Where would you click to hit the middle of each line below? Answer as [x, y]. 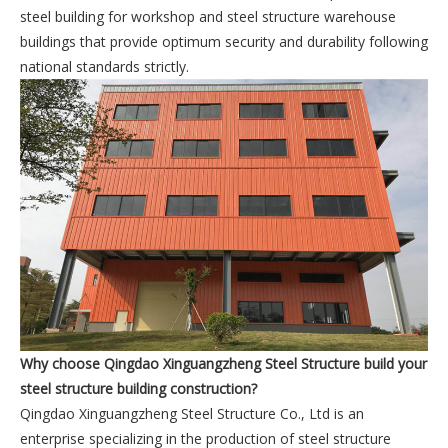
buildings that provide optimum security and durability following [224, 41]
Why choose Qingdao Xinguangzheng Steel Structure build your [223, 363]
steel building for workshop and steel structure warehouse [208, 16]
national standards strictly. [104, 66]
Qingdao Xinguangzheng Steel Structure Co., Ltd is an [192, 413]
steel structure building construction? [138, 388]
